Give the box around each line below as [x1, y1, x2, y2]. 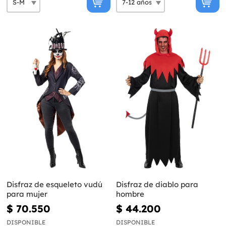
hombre [116, 189, 144, 199]
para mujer [7, 189, 47, 199]
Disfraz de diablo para [116, 179, 198, 189]
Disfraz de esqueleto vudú [7, 179, 102, 189]
